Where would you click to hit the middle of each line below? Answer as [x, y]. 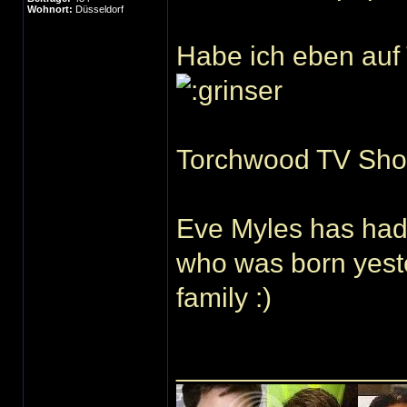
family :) [224, 298]
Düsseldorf [98, 9]
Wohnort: [50, 9]
